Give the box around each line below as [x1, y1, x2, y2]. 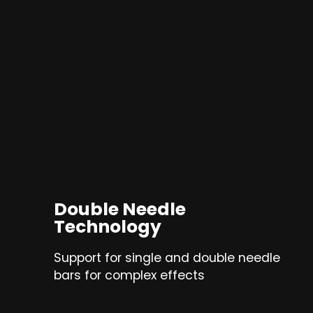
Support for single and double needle [53, 249, 280, 267]
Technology [53, 214, 161, 240]
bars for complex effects [53, 267, 205, 284]
